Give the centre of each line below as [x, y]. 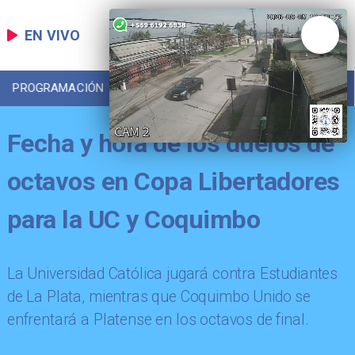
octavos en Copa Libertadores [173, 181]
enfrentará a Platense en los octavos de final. [158, 320]
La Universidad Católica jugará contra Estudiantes [172, 274]
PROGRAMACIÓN [58, 88]
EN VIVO [53, 35]
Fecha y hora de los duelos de [170, 143]
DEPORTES [295, 88]
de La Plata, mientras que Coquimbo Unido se [159, 297]
